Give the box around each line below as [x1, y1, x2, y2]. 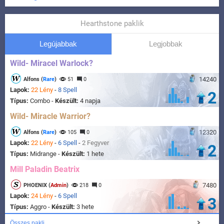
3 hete [76, 203, 94, 211]
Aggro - [30, 203, 51, 211]
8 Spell [58, 86, 77, 94]
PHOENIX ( [23, 182, 50, 189]
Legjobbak [148, 39, 182, 48]
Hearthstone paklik [80, 19, 144, 28]
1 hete [86, 150, 104, 158]
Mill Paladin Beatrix [10, 164, 79, 174]
